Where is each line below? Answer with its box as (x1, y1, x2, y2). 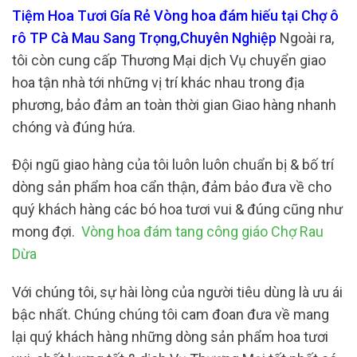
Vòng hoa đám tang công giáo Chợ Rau (81, 223, 324, 241)
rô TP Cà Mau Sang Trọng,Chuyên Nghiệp (12, 29, 277, 46)
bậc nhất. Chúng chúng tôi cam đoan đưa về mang (12, 305, 329, 323)
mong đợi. (12, 223, 81, 241)
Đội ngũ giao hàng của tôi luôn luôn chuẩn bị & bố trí (12, 156, 334, 174)
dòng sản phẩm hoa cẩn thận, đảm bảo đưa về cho (12, 178, 331, 196)
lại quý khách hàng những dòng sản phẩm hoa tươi (12, 328, 328, 345)
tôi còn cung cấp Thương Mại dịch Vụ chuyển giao (12, 51, 326, 69)
